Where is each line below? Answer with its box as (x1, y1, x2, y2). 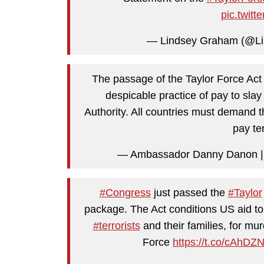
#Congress (99, 186, 151, 199)
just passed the (150, 186, 228, 199)
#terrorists (93, 219, 140, 232)
